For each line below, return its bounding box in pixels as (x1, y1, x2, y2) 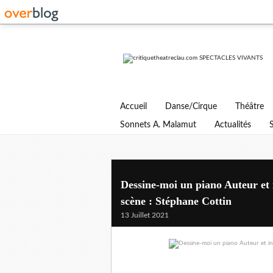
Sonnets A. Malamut (120, 121, 196, 129)
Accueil (120, 102, 147, 111)
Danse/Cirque (165, 102, 217, 111)
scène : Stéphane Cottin (121, 195, 232, 207)
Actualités (214, 121, 251, 129)
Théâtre (235, 102, 264, 111)
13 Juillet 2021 (121, 211, 169, 219)
